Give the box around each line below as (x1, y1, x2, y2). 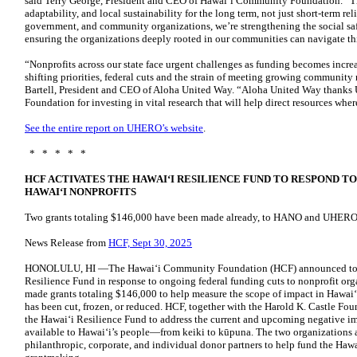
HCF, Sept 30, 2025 (108, 237, 192, 249)
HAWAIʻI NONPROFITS (25, 186, 136, 198)
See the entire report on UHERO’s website (25, 122, 203, 134)
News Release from (25, 237, 108, 249)
